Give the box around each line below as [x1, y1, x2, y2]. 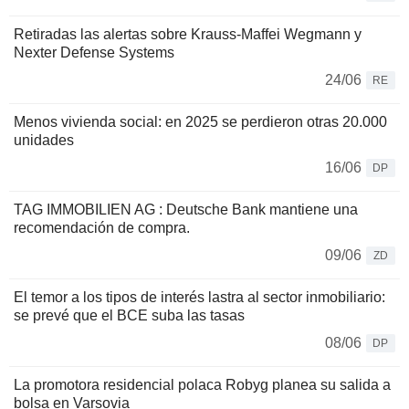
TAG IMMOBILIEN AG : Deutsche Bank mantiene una [14, 202, 358, 218]
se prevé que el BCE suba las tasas [14, 308, 245, 324]
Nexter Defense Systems [14, 45, 174, 61]
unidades [14, 132, 74, 149]
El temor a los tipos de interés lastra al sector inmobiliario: [14, 289, 385, 306]
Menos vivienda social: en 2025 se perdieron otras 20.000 [14, 114, 387, 131]
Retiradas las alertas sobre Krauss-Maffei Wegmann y [14, 26, 362, 43]
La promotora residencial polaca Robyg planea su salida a [14, 377, 391, 393]
